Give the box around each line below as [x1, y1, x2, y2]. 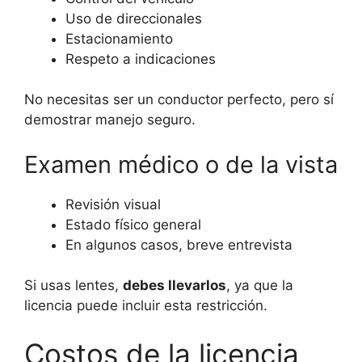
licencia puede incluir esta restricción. [24, 297, 267, 314]
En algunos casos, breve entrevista [65, 236, 293, 253]
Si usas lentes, [24, 277, 123, 294]
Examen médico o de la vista [24, 149, 338, 179]
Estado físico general [65, 216, 201, 233]
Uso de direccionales [65, 10, 202, 27]
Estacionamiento [65, 30, 173, 47]
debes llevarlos [123, 277, 226, 294]
